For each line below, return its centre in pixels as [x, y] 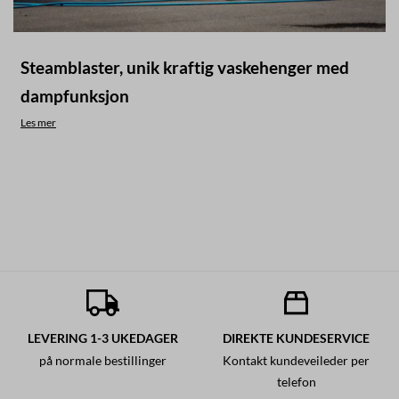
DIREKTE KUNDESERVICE [296, 338]
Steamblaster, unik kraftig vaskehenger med [185, 68]
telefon [296, 383]
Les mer [38, 123]
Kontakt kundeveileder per [296, 361]
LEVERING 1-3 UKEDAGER [103, 338]
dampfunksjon [75, 96]
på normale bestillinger [103, 361]
